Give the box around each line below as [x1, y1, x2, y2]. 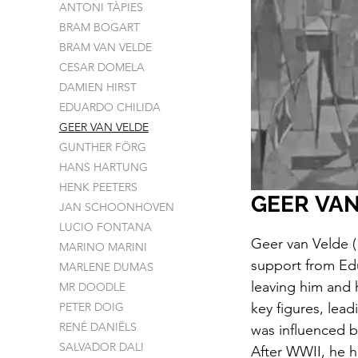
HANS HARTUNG [58, 160, 148, 174]
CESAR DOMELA [58, 60, 145, 74]
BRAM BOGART [58, 20, 140, 34]
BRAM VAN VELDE [58, 40, 152, 54]
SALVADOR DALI [58, 340, 144, 354]
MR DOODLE [58, 280, 125, 294]
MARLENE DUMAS [58, 260, 153, 274]
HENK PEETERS [58, 180, 137, 194]
